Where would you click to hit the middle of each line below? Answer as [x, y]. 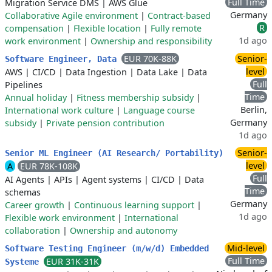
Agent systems [112, 179]
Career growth [35, 205]
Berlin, [254, 110]
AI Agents [25, 179]
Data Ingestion [96, 72]
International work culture [59, 110]
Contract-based [179, 15]
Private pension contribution [105, 123]
